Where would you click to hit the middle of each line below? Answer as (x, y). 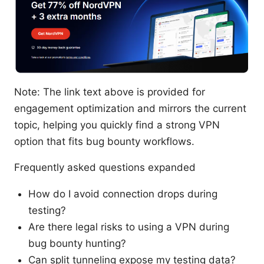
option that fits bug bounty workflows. (104, 142)
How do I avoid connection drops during (123, 194)
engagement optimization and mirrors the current (130, 109)
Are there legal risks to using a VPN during (129, 227)
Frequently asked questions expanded (105, 168)
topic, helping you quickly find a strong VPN (117, 125)
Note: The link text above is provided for (110, 92)
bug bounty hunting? (77, 244)
